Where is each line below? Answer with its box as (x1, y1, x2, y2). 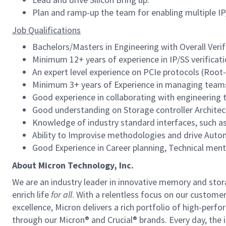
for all (51, 189, 72, 200)
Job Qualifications (12, 24, 81, 36)
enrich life (12, 189, 49, 200)
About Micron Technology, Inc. (12, 159, 134, 171)
